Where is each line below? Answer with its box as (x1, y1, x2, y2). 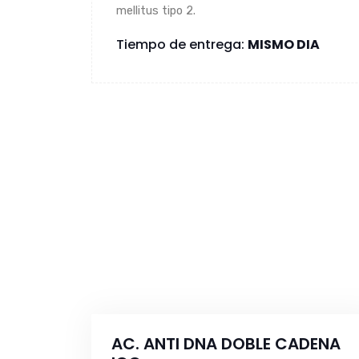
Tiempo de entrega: (116, 35, 248, 54)
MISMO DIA (248, 35, 320, 54)
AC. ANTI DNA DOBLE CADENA (111, 333, 341, 356)
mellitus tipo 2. (116, 3, 199, 18)
